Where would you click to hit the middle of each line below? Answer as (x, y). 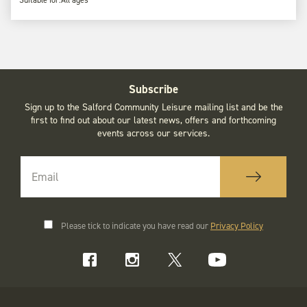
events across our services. (153, 133)
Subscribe (153, 89)
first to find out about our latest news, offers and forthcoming (153, 120)
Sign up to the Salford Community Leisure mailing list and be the (153, 107)
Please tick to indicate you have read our (136, 225)
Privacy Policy (237, 225)
